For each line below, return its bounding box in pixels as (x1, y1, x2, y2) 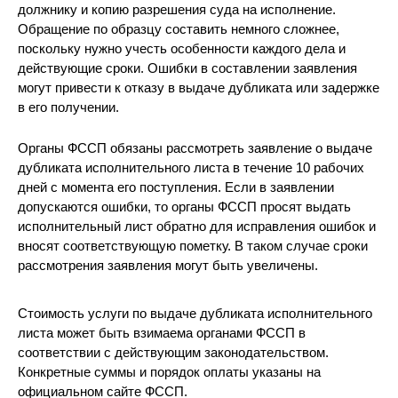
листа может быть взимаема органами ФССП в (18, 325, 306, 340)
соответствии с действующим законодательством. (18, 345, 329, 360)
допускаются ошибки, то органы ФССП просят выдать (18, 199, 351, 214)
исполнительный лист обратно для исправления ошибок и (18, 219, 376, 234)
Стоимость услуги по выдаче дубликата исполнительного (18, 306, 372, 321)
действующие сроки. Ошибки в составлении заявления (18, 60, 357, 76)
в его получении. (18, 99, 119, 115)
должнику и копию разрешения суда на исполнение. (18, 2, 336, 17)
